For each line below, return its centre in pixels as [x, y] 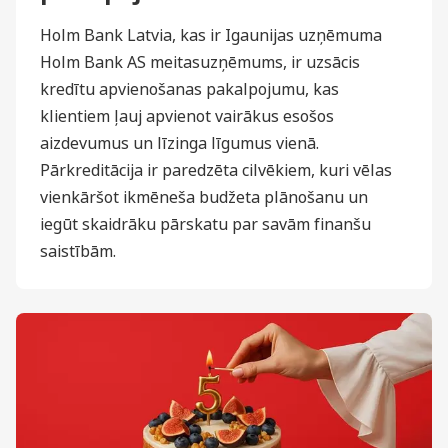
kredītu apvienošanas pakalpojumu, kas [189, 89]
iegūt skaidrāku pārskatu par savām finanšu [205, 224]
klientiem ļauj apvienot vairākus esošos [187, 116]
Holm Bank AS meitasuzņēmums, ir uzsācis [200, 62]
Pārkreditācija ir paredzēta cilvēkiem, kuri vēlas [216, 170]
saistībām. [78, 251]
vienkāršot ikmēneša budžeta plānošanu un [204, 197]
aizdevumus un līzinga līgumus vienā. [179, 143]
